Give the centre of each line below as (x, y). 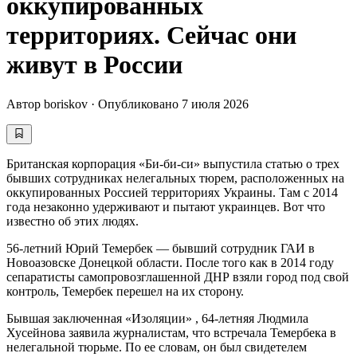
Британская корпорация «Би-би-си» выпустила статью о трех (173, 163)
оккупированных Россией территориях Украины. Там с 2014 (172, 192)
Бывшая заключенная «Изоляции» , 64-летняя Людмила (157, 318)
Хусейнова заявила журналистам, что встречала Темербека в (171, 332)
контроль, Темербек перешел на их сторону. (125, 291)
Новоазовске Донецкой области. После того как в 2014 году (170, 262)
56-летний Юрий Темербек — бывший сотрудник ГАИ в (161, 248)
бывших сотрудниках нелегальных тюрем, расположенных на (175, 178)
